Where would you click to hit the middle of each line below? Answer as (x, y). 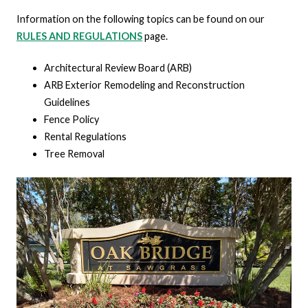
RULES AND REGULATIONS (79, 36)
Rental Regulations (85, 137)
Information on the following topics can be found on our (140, 19)
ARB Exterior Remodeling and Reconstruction (144, 85)
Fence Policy (71, 120)
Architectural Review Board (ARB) (118, 68)
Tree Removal (74, 154)
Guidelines (67, 102)
